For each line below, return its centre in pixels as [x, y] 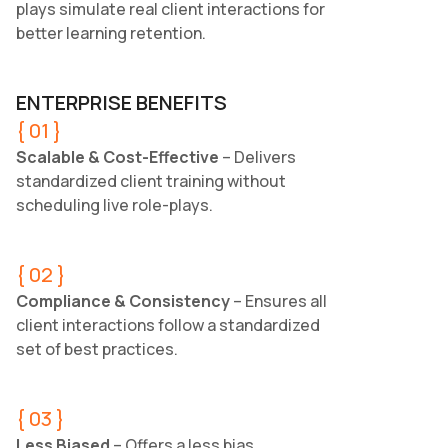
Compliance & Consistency [123, 301]
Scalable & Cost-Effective [119, 157]
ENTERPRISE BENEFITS [121, 103]
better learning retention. [111, 33]
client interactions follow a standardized [168, 325]
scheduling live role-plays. [114, 205]
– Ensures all [278, 301]
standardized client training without [151, 181]
